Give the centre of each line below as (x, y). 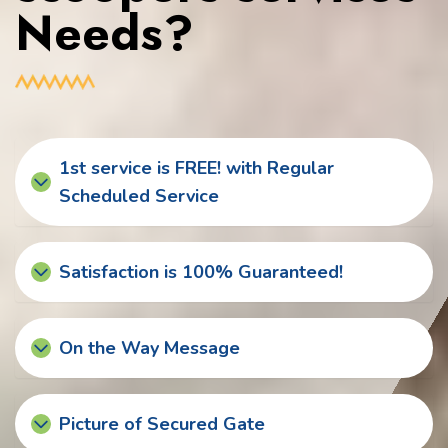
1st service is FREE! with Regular (196, 168)
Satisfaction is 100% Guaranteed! (201, 272)
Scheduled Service (139, 196)
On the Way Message (149, 348)
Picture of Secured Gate (162, 424)
